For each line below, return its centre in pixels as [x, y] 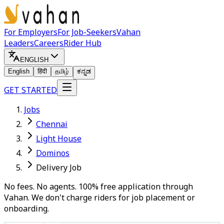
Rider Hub [82, 43]
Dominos [53, 153]
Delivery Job [59, 167]
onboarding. [26, 208]
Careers [49, 43]
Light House [59, 138]
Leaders [19, 43]
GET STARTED [30, 90]
